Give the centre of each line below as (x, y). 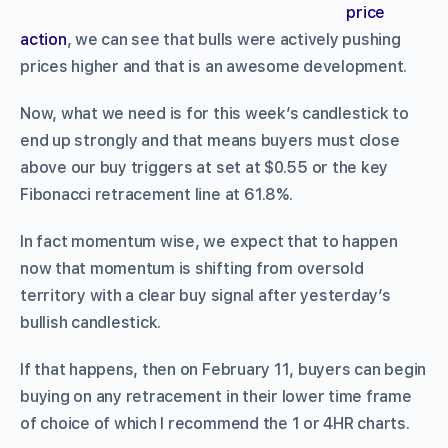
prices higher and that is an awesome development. (214, 66)
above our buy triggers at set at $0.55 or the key (204, 167)
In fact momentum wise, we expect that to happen (209, 241)
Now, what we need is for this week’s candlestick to (214, 113)
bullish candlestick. (91, 322)
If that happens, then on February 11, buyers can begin (223, 369)
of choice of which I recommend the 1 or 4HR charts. (215, 423)
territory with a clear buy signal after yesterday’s (205, 295)
